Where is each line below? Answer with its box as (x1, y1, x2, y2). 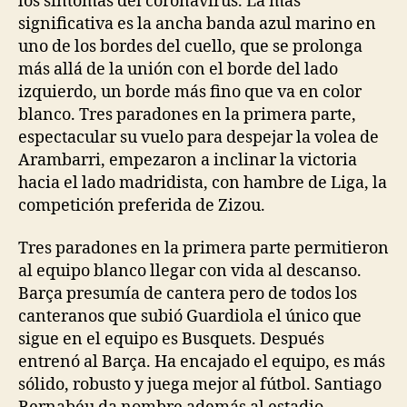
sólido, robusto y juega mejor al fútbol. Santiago (18, 374, 382, 395)
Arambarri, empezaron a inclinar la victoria (18, 149, 357, 171)
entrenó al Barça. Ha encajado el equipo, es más (18, 352, 385, 372)
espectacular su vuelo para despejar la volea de (18, 126, 379, 148)
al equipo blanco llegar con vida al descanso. (18, 261, 362, 282)
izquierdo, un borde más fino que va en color (18, 81, 362, 103)
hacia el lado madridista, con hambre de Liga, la (18, 172, 387, 194)
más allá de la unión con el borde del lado (18, 58, 338, 80)
